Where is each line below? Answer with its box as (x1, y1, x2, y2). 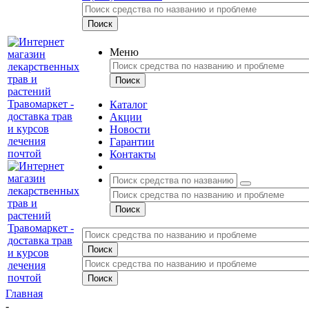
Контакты (110, 148, 156, 160)
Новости (110, 123, 150, 135)
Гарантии (110, 136, 154, 148)
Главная (6, 288, 43, 299)
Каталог (110, 99, 148, 110)
